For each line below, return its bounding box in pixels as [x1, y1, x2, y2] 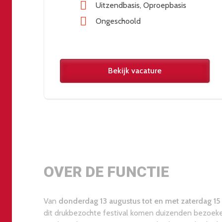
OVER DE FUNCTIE [44, 163, 169, 181]
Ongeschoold [96, 16, 141, 26]
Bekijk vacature [108, 66, 162, 76]
